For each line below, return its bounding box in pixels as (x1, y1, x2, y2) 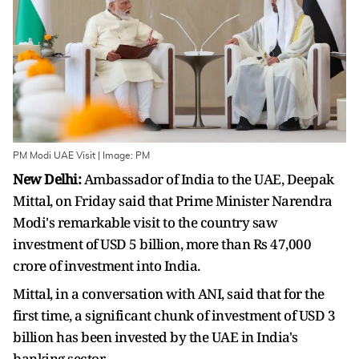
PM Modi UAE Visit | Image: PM (13, 151, 150, 160)
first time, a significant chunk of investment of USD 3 (13, 306, 335, 325)
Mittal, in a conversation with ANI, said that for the (13, 284, 325, 303)
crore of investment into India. (13, 256, 203, 275)
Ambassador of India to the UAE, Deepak (83, 170, 334, 188)
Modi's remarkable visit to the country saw (13, 213, 277, 232)
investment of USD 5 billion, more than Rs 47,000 (13, 235, 311, 253)
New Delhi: (13, 170, 84, 188)
